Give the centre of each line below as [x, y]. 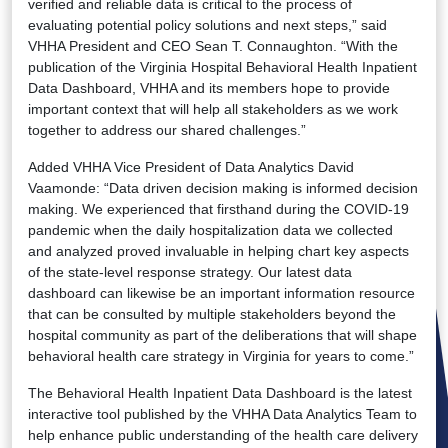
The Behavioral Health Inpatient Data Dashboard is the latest [220, 393]
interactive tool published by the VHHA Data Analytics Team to [222, 414]
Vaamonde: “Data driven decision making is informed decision [223, 188]
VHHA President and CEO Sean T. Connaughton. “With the [213, 46]
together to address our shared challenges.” [167, 130]
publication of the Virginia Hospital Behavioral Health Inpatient [222, 67]
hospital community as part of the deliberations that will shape [222, 335]
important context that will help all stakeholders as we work [213, 109]
